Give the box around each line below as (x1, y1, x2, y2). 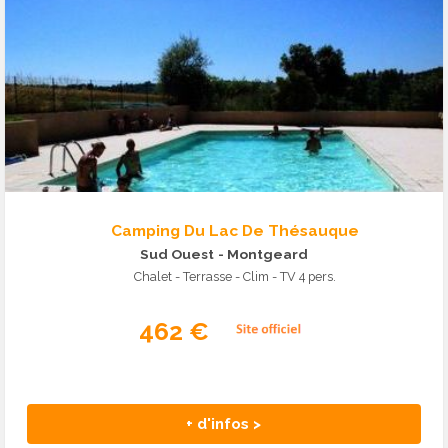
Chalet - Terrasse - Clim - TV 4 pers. (133, 269, 336, 285)
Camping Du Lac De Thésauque (110, 221, 359, 241)
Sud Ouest (140, 246, 214, 263)
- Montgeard (218, 246, 308, 263)
